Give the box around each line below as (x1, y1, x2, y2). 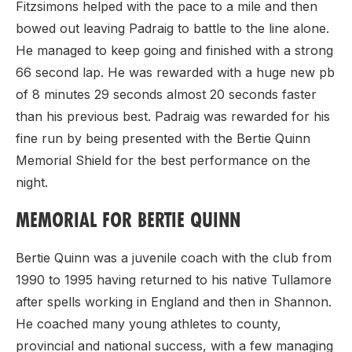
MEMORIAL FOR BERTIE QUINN (16, 206, 240, 233)
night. (16, 174, 48, 190)
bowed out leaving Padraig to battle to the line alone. (16, 20, 329, 36)
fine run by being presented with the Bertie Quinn (16, 130, 310, 146)
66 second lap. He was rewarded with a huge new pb (16, 64, 335, 80)
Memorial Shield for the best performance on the (16, 152, 310, 168)
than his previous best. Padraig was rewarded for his (16, 108, 330, 124)
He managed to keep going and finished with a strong (16, 42, 333, 58)
